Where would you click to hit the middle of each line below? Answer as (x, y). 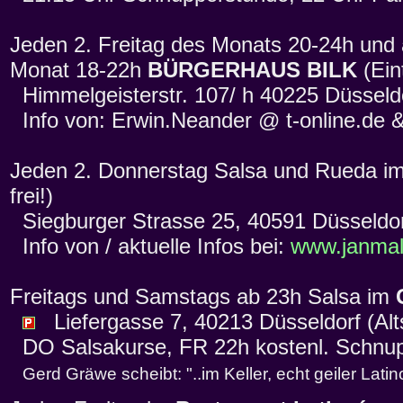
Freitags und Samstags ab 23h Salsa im (203, 297)
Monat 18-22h (79, 70)
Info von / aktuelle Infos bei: (150, 246)
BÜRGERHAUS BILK (252, 70)
